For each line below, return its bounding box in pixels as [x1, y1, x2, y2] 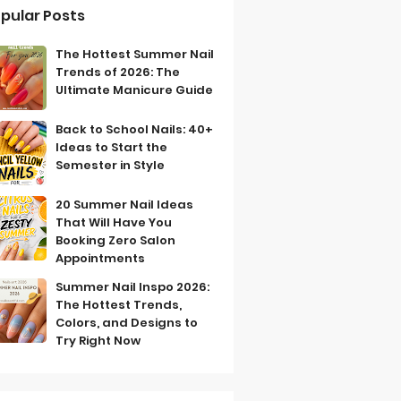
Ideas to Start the [55, 139, 168, 156]
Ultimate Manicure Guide [55, 81, 214, 98]
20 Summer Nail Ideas [55, 196, 194, 213]
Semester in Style [55, 157, 166, 174]
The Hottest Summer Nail [55, 46, 215, 63]
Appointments [55, 250, 146, 267]
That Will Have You [55, 214, 173, 231]
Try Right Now [55, 332, 141, 349]
